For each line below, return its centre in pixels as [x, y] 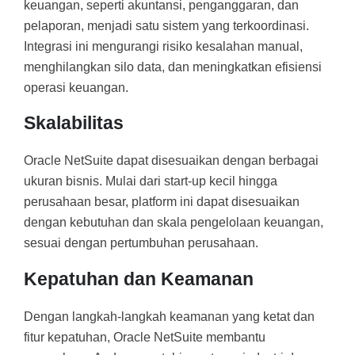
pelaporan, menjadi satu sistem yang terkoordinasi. [166, 25]
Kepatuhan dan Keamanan [139, 279]
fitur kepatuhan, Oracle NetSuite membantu [145, 337]
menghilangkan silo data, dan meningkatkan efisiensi [173, 67]
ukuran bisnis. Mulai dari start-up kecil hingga [151, 181]
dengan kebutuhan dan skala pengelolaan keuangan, [174, 223]
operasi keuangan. [76, 87]
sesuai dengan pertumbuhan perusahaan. [141, 243]
